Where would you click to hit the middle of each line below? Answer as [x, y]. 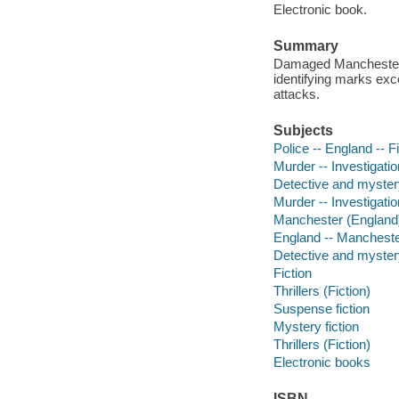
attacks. [296, 94]
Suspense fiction [321, 308]
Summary [305, 46]
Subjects [303, 131]
